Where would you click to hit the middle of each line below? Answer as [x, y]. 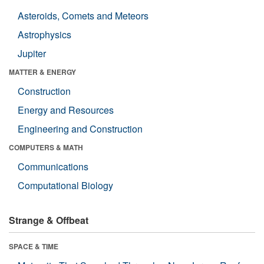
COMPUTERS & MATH [46, 148]
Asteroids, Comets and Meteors [83, 16]
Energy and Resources [66, 110]
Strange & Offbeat [49, 220]
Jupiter [32, 54]
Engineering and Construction [80, 129]
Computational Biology [65, 186]
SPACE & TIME [34, 247]
